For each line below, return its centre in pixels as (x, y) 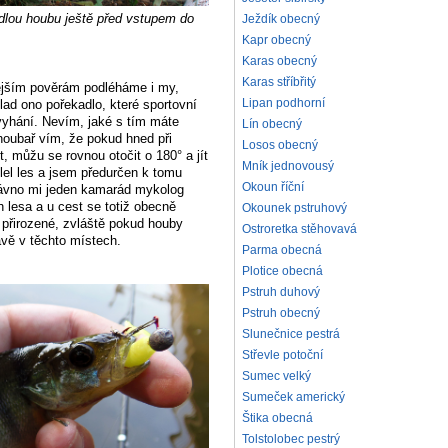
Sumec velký (276, 376)
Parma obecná (282, 250)
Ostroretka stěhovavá (299, 229)
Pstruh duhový (281, 292)
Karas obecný (279, 61)
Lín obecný (272, 124)
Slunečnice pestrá (291, 334)
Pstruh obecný (281, 313)
